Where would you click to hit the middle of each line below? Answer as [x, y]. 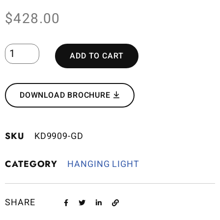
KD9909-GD [59, 136]
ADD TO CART [97, 56]
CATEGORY [31, 164]
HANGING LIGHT [103, 164]
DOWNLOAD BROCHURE [66, 95]
